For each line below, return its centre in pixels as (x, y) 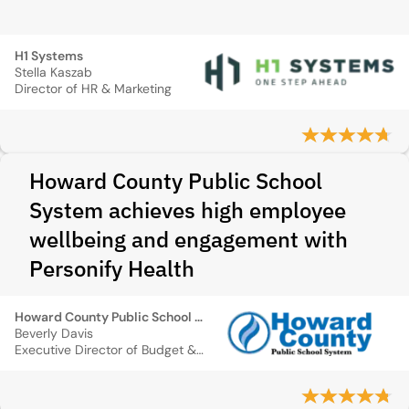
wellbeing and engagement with (189, 239)
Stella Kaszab (53, 72)
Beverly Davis (54, 333)
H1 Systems (49, 56)
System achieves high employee (188, 210)
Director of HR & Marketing (93, 89)
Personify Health (112, 268)
